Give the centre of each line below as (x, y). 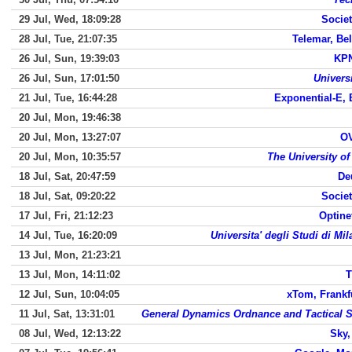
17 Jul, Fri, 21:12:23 (66, 216)
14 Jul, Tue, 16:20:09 (68, 235)
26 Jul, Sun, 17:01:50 (69, 78)
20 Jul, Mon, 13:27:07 (70, 137)
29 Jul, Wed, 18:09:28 (70, 19)
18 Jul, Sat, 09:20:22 (67, 196)
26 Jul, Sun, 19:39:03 (69, 59)
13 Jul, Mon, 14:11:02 (70, 275)
